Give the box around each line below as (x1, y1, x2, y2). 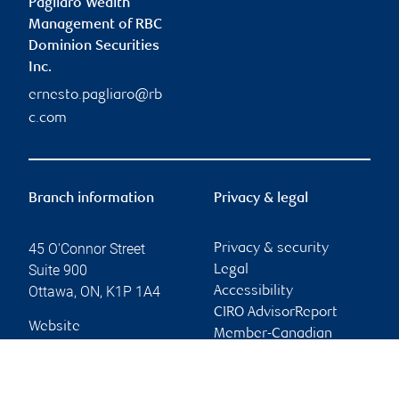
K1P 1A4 (106, 282, 160, 300)
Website (28, 319, 80, 335)
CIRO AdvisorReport (214, 305, 338, 321)
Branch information (28, 191, 154, 207)
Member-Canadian (214, 326, 332, 342)
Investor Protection (214, 347, 337, 363)
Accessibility (214, 283, 293, 299)
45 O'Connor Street (28, 240, 145, 257)
